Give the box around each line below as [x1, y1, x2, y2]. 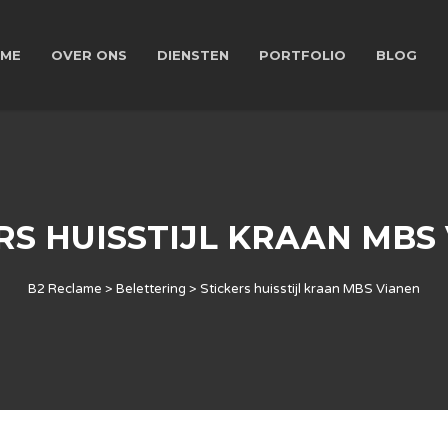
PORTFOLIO [259, 47, 346, 63]
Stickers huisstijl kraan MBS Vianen [200, 281, 420, 297]
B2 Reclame [28, 281, 102, 297]
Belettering [116, 281, 186, 297]
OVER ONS [51, 47, 127, 63]
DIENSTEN [157, 47, 229, 63]
